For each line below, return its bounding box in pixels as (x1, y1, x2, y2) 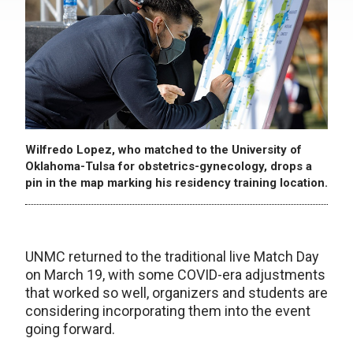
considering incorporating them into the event (25, 303, 310, 320)
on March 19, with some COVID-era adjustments (25, 266, 325, 284)
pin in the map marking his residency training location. (25, 176, 328, 191)
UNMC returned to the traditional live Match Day (25, 248, 319, 266)
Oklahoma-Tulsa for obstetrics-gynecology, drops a (25, 159, 312, 174)
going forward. (25, 321, 115, 338)
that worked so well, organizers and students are (25, 284, 328, 302)
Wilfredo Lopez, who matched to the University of (25, 143, 302, 158)
